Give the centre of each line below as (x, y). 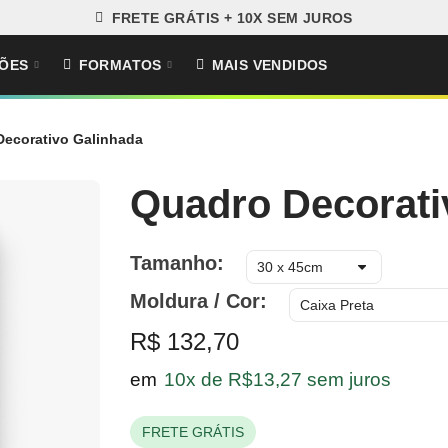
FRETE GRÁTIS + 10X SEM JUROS (232, 17)
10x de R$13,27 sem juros (277, 379)
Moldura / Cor (194, 301)
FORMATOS (120, 65)
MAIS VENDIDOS (269, 65)
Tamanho (173, 263)
